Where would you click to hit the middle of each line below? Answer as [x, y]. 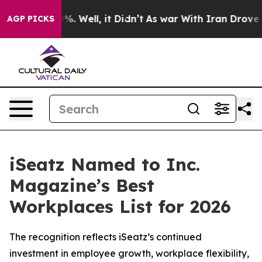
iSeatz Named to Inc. [105, 164]
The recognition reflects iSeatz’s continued [106, 237]
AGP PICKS [31, 19]
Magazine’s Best [82, 185]
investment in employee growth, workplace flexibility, [129, 253]
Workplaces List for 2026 [120, 206]
